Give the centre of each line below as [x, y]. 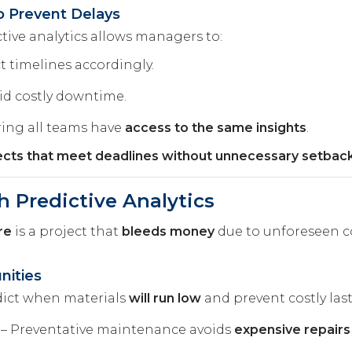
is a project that [67, 231]
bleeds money [168, 231]
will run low [165, 298]
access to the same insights [216, 127]
